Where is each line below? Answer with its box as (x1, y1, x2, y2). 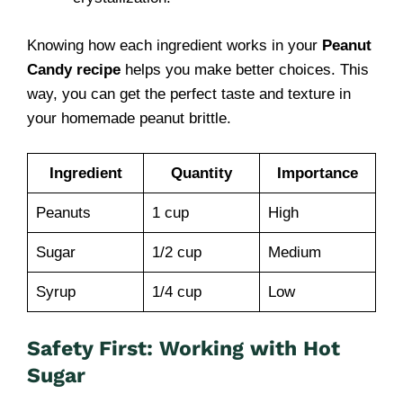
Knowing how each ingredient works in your (27, 36, 322, 54)
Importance (277, 165, 358, 182)
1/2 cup (151, 244, 201, 261)
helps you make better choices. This (121, 60, 369, 78)
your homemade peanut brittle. (27, 109, 231, 127)
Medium (267, 244, 321, 261)
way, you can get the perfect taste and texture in (27, 85, 351, 103)
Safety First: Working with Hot (27, 336, 340, 361)
